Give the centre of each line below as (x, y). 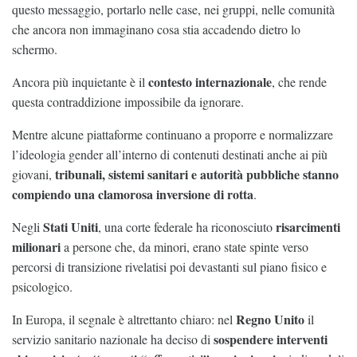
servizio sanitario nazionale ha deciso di (113, 339)
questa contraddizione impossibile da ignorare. (128, 101)
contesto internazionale (210, 81)
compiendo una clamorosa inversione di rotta (133, 194)
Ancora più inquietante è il (80, 81)
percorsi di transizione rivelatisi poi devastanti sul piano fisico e (169, 266)
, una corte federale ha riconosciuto (187, 226)
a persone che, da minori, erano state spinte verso (184, 246)
